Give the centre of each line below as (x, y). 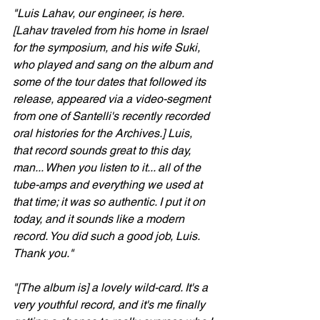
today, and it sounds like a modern (100, 219)
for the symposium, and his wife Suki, (108, 47)
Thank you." (43, 253)
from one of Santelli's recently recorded (112, 116)
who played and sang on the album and (114, 65)
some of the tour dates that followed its (111, 82)
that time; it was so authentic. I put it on (110, 202)
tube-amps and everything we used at (109, 185)
